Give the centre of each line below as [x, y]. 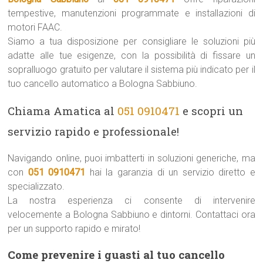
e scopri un [212, 111]
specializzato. [36, 186]
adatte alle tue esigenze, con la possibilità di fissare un [131, 55]
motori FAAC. [35, 27]
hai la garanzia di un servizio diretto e [170, 172]
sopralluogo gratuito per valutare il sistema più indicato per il [131, 70]
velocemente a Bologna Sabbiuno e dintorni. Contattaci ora [131, 215]
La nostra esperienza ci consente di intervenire [131, 200]
